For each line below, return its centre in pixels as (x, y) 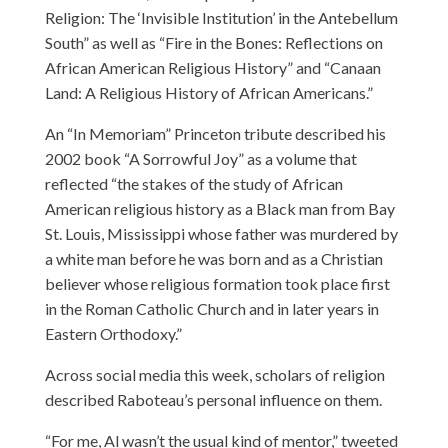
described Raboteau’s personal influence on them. (213, 399)
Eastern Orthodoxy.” (113, 333)
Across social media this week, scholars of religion (214, 374)
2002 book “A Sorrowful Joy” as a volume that (200, 158)
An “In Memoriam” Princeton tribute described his (215, 133)
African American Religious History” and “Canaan (212, 67)
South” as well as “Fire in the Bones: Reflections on (213, 42)
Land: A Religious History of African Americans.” (208, 92)
